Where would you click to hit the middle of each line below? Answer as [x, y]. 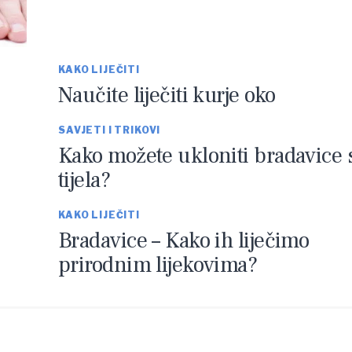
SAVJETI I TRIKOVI [110, 130]
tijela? [84, 180]
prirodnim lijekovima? [158, 264]
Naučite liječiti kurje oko [167, 95]
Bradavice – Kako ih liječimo [184, 240]
